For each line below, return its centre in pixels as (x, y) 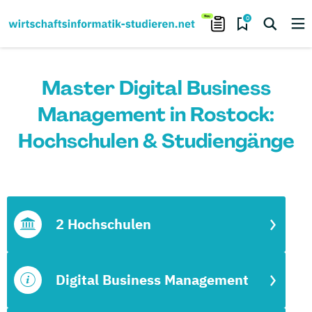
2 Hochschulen (103, 224)
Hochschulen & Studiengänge (156, 141)
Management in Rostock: (156, 115)
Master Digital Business (156, 88)
